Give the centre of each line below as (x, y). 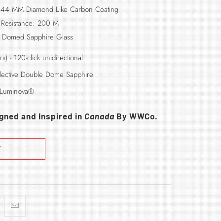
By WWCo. (136, 116)
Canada (99, 116)
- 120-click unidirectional (46, 58)
